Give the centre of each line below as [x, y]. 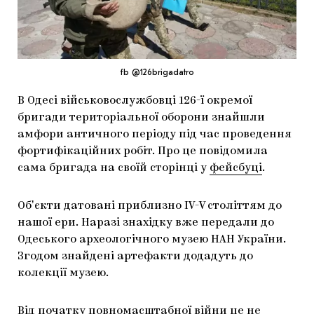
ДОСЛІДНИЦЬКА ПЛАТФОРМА [157, 34]
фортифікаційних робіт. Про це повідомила [144, 151]
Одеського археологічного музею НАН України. [152, 239]
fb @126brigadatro [157, 72]
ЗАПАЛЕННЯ [157, 65]
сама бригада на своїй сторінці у [114, 168]
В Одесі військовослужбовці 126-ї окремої [135, 101]
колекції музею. [63, 273]
